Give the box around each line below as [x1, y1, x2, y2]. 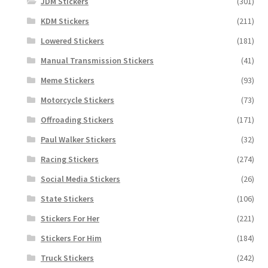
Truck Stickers [40, 252, 94, 263]
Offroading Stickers [40, 114, 114, 125]
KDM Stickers [40, 15, 89, 26]
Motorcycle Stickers [40, 94, 114, 105]
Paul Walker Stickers [40, 133, 116, 145]
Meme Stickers [40, 74, 95, 86]
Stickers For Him [40, 232, 102, 243]
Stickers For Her [40, 212, 99, 224]
